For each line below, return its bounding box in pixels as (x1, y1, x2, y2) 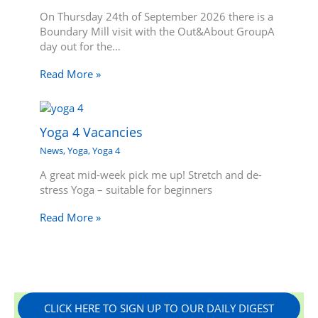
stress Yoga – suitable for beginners (40, 182, 213, 197)
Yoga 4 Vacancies (40, 124, 143, 141)
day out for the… (40, 39, 121, 54)
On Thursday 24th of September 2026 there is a (40, 9, 274, 24)
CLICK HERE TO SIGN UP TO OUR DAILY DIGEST (44, 300, 274, 315)
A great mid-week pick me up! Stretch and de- (40, 168, 263, 182)
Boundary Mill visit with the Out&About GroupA (40, 24, 275, 39)
